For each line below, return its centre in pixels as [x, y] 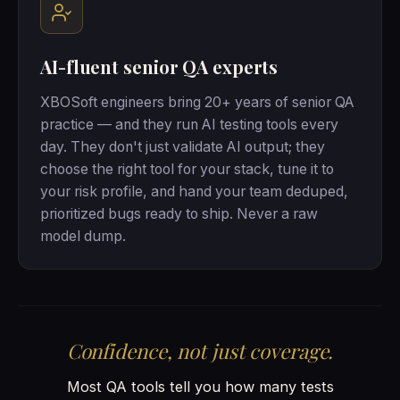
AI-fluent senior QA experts [159, 67]
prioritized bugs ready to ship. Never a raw [179, 214]
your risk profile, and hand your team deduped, [194, 192]
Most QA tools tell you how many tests [200, 386]
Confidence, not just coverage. [200, 351]
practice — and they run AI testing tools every [189, 125]
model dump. [83, 237]
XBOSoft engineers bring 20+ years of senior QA [197, 103]
